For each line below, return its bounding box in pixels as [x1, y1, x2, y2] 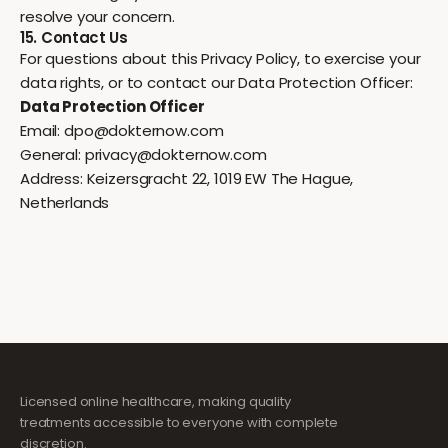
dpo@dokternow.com [63, 120, 224, 141]
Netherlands [20, 192, 110, 213]
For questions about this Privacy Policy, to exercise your [20, 48, 421, 69]
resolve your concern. [20, 6, 175, 27]
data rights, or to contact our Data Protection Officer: [20, 72, 413, 93]
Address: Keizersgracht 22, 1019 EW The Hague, [20, 168, 354, 189]
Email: [20, 120, 64, 141]
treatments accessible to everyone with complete [20, 413, 338, 432]
